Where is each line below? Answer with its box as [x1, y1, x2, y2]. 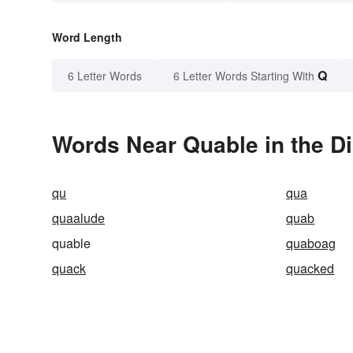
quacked [286, 259, 335, 278]
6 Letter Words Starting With [173, 68, 314, 84]
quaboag [286, 234, 336, 253]
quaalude [52, 209, 105, 228]
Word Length [52, 29, 122, 46]
